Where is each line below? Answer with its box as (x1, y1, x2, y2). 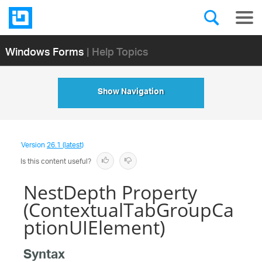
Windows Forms (5, 37, 84, 64)
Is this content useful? (20, 154, 91, 170)
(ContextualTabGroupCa (23, 197, 234, 222)
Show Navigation (98, 85, 164, 101)
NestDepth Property (23, 180, 197, 205)
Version (21, 137, 47, 153)
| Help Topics (86, 37, 149, 64)
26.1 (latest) (47, 137, 84, 153)
